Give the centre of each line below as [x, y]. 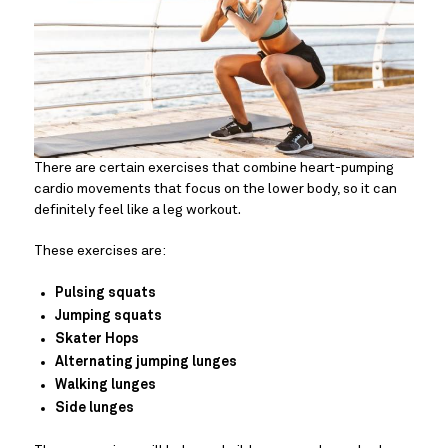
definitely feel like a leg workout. [139, 210]
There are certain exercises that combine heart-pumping [214, 168]
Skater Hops [97, 339]
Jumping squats [108, 316]
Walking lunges [105, 385]
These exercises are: [100, 251]
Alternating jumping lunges [146, 362]
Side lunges [94, 408]
